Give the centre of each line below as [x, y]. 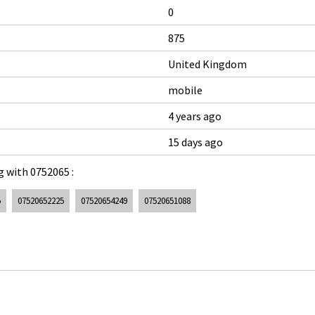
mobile [185, 90]
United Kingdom [207, 64]
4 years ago [195, 116]
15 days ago [195, 142]
